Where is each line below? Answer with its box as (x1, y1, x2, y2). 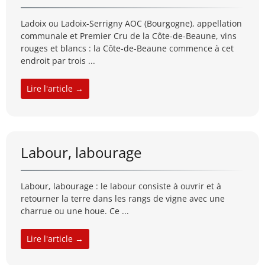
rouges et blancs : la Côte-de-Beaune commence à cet (21, 43, 234, 54)
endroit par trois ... (21, 55, 95, 67)
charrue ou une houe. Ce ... (21, 205, 129, 217)
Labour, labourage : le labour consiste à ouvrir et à (21, 180, 221, 192)
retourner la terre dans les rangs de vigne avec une (21, 193, 225, 205)
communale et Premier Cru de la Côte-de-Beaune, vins (21, 30, 237, 42)
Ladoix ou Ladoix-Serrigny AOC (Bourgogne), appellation (21, 18, 242, 30)
